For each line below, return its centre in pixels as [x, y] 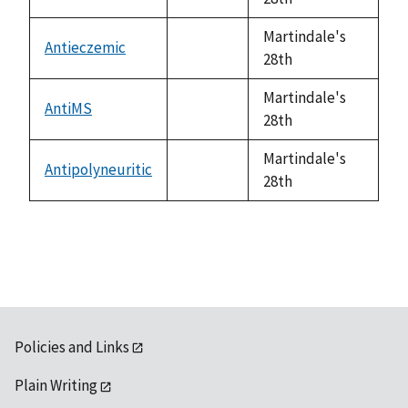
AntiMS [68, 108]
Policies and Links [72, 347]
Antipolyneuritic [98, 169]
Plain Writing [56, 386]
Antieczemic [85, 47]
